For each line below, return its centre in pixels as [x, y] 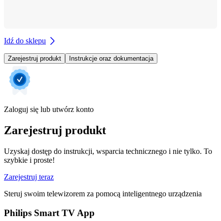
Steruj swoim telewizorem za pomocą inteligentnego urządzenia [103, 193]
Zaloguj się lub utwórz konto [49, 110]
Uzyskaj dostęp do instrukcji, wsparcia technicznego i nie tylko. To [108, 151]
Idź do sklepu [25, 41]
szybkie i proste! [29, 160]
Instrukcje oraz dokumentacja [111, 59]
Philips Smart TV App [49, 213]
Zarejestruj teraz [29, 177]
